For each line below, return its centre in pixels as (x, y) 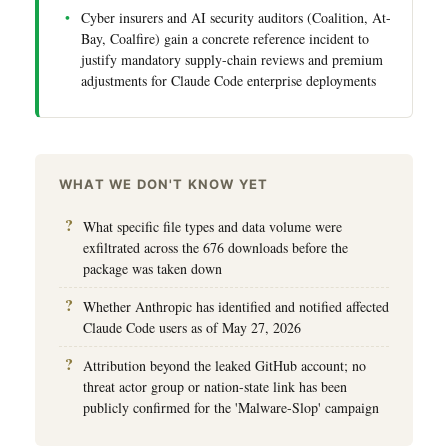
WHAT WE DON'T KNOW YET (164, 183)
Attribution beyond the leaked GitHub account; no (224, 365)
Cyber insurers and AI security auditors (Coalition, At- (236, 17)
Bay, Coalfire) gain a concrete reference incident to (225, 38)
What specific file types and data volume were (212, 226)
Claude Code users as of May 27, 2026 (192, 327)
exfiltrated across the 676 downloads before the (215, 247)
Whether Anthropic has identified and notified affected (236, 306)
